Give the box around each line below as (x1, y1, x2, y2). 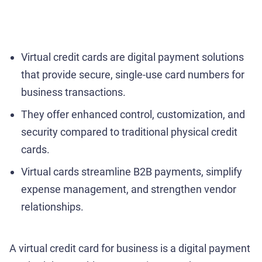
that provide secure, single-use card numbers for (21, 68, 244, 81)
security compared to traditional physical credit (21, 125, 237, 138)
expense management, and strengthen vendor (21, 182, 236, 195)
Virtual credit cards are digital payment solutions (21, 50, 244, 63)
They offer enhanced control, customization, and (21, 108, 245, 120)
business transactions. (21, 85, 126, 98)
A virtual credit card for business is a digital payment (9, 242, 250, 254)
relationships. (21, 200, 84, 213)
